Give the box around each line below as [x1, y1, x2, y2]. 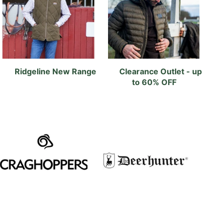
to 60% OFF [131, 77, 178, 88]
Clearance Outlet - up [119, 66, 202, 77]
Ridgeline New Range [14, 66, 96, 77]
